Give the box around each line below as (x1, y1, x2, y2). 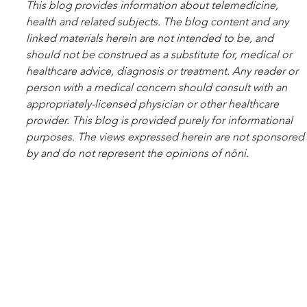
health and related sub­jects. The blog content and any (26, 14, 291, 28)
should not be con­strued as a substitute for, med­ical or (26, 47, 295, 61)
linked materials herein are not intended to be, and (26, 31, 276, 45)
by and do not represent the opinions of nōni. (26, 146, 249, 160)
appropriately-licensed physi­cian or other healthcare (26, 97, 282, 110)
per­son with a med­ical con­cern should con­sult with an (26, 80, 290, 94)
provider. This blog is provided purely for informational (26, 113, 295, 127)
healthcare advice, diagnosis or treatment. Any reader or (26, 64, 301, 77)
